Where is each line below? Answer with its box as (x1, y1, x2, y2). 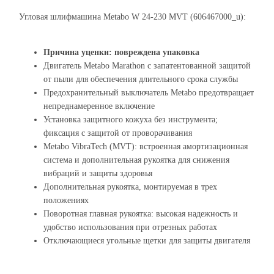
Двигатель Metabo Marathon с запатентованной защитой (43, 61, 251, 70)
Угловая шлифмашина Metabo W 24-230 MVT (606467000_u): (19, 12, 246, 21)
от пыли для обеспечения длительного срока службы (43, 75, 238, 84)
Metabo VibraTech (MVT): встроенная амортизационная (43, 142, 248, 151)
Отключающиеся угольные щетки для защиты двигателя (43, 236, 250, 245)
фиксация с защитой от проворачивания (43, 128, 192, 138)
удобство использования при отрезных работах (43, 223, 217, 232)
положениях (43, 196, 89, 205)
